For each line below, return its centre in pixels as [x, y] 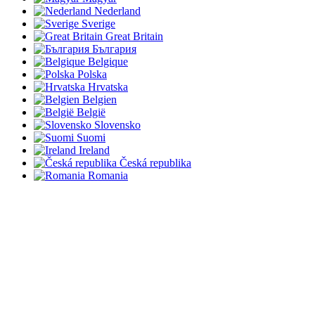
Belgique [108, 61]
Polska [92, 74]
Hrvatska [108, 86]
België [91, 112]
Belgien [99, 99]
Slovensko [117, 124]
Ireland [94, 150]
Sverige [98, 23]
